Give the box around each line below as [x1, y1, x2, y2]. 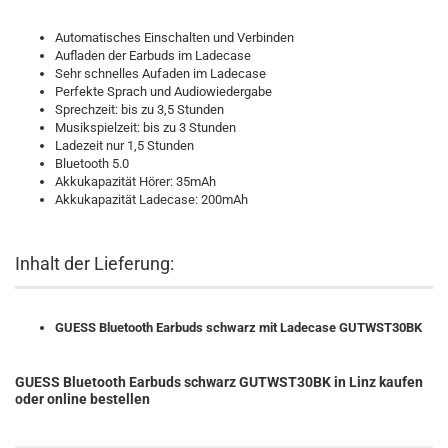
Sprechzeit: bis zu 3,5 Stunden [55, 102, 224, 117]
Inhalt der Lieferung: [15, 253, 174, 274]
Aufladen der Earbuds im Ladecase [55, 48, 251, 63]
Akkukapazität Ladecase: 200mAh [55, 192, 248, 207]
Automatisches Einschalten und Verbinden [55, 30, 294, 45]
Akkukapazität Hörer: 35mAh [55, 174, 216, 189]
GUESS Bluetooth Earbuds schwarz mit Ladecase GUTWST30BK [55, 320, 422, 335]
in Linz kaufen [334, 374, 423, 390]
